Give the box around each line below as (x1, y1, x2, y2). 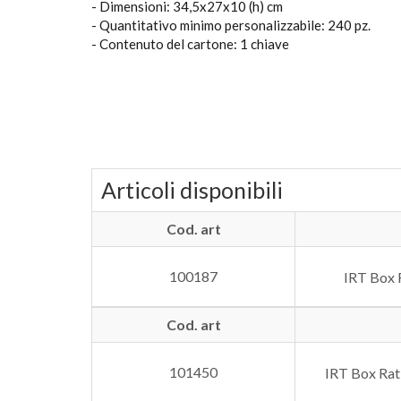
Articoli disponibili (101, 176, 283, 203)
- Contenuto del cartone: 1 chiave (91, 36, 289, 52)
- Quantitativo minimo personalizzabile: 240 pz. (91, 17, 371, 33)
